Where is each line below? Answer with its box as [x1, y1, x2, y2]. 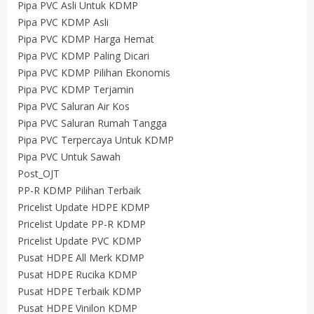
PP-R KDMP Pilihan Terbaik [18, 184, 141, 197]
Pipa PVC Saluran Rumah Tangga [18, 116, 167, 130]
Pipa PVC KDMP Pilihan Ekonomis [18, 66, 170, 79]
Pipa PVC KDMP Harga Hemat [18, 32, 154, 46]
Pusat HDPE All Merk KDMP [18, 251, 144, 264]
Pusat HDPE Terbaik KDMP [18, 285, 142, 298]
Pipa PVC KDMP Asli [18, 15, 109, 29]
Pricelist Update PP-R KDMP [18, 217, 146, 231]
